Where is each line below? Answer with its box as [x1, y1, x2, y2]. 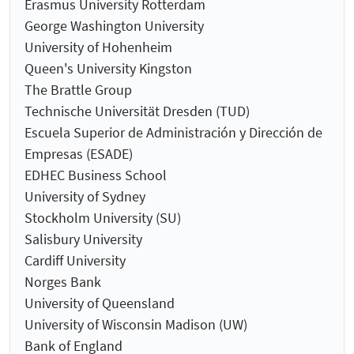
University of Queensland [24, 294, 175, 313]
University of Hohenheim [24, 38, 172, 57]
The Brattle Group [24, 81, 132, 100]
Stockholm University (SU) [24, 209, 181, 228]
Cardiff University [24, 251, 126, 270]
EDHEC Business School [24, 166, 167, 185]
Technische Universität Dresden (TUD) [24, 102, 250, 121]
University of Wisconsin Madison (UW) [24, 315, 247, 334]
